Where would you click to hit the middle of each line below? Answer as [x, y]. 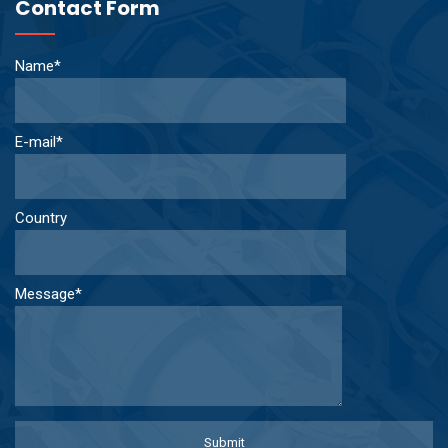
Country [41, 217]
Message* [48, 293]
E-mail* [39, 141]
